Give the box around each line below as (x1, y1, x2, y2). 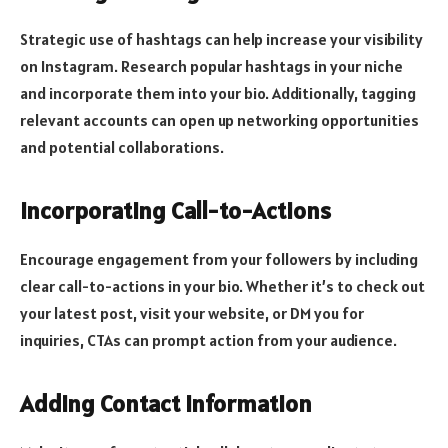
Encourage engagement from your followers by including (20, 248, 418, 269)
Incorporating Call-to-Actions (20, 194, 331, 226)
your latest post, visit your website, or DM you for (20, 302, 364, 323)
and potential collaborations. (20, 136, 224, 157)
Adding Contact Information (20, 388, 312, 420)
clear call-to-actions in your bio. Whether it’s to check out (20, 275, 425, 296)
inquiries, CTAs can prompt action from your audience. (20, 329, 397, 350)
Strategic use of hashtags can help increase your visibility (20, 28, 423, 49)
